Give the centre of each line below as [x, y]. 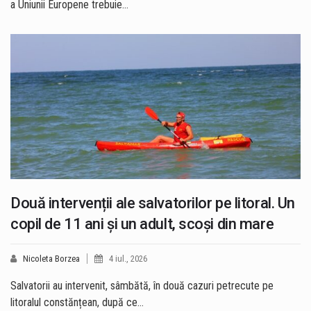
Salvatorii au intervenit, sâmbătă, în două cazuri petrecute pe [142, 286]
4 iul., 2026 [128, 259]
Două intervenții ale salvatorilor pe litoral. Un [153, 203]
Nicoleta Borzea [51, 259]
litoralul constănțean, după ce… [77, 303]
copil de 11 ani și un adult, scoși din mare [142, 224]
